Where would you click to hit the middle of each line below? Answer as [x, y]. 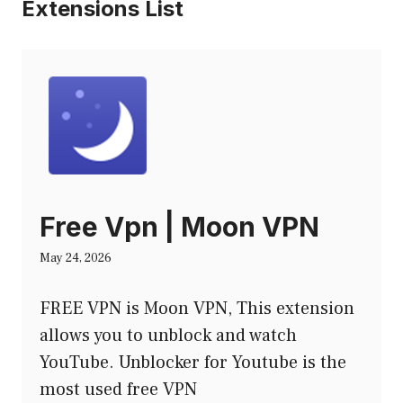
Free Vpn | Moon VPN [179, 227]
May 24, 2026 [76, 259]
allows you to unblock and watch [168, 336]
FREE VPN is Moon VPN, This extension [197, 309]
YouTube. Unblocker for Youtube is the [193, 363]
